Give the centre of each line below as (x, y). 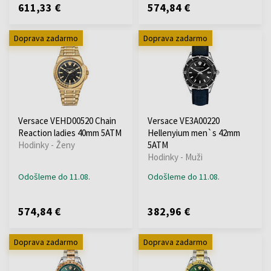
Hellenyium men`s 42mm (194, 132)
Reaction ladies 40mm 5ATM (70, 132)
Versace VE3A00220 (184, 120)
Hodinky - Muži (175, 157)
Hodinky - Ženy (47, 145)
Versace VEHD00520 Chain (67, 120)
